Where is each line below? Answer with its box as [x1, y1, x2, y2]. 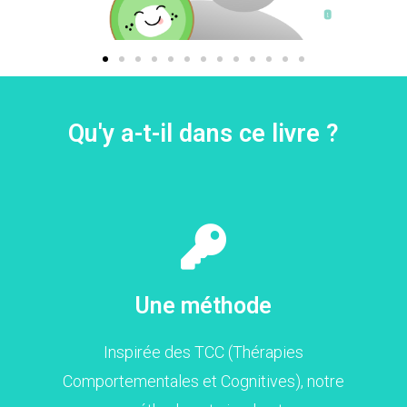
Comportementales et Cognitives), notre [63, 371, 344, 391]
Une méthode [135, 292, 272, 319]
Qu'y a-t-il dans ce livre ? [68, 118, 339, 148]
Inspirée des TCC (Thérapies [104, 342, 303, 362]
